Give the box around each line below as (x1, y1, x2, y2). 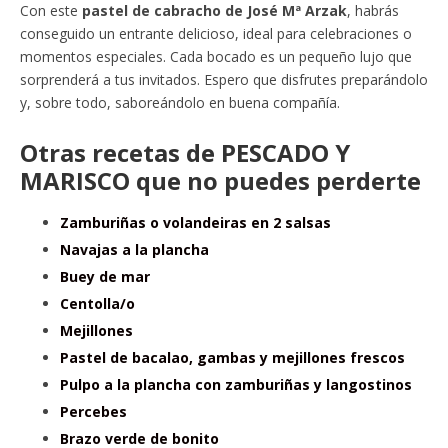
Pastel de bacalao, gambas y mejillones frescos (60, 347, 405, 367)
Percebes (60, 401, 127, 421)
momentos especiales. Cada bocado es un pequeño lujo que (20, 46, 412, 66)
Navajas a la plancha (60, 239, 209, 259)
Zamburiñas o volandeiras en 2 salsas (60, 212, 331, 232)
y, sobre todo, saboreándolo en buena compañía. (20, 92, 340, 112)
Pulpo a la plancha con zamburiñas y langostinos (60, 374, 412, 394)
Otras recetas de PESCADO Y (20, 135, 350, 169)
